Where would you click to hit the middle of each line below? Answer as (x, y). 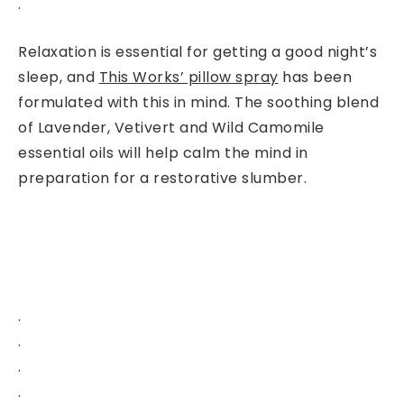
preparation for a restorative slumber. (162, 178)
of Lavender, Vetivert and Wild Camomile (171, 128)
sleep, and (59, 77)
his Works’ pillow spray (193, 77)
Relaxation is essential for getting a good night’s (197, 52)
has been (315, 77)
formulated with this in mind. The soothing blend (198, 102)
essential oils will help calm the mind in (163, 153)
